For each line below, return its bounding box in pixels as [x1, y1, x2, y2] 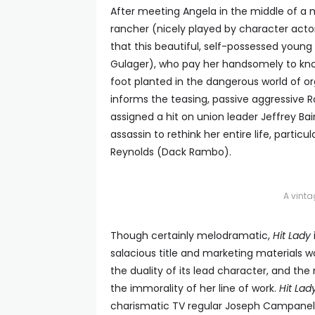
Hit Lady [273, 229, 311, 243]
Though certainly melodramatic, [110, 229, 273, 243]
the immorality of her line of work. [110, 281, 279, 295]
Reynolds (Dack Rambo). [110, 145, 231, 159]
